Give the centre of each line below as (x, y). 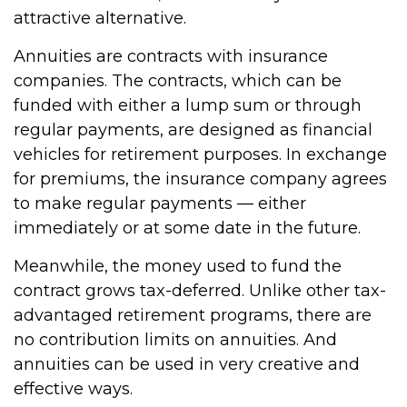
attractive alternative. (100, 18)
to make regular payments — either (160, 203)
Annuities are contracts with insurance (171, 56)
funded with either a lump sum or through (188, 105)
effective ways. (73, 389)
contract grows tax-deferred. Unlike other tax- (200, 291)
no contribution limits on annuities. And (175, 340)
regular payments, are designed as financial (193, 130)
